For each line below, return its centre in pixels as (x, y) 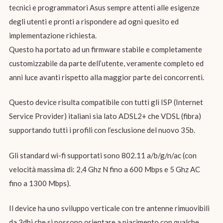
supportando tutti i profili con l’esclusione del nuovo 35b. (102, 130)
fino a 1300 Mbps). (40, 183)
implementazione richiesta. (53, 35)
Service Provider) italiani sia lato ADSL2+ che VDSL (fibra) (105, 116)
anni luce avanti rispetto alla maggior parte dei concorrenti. (106, 77)
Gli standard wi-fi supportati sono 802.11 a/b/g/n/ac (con (103, 155)
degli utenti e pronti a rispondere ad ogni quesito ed (94, 21)
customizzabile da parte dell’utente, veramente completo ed (106, 63)
